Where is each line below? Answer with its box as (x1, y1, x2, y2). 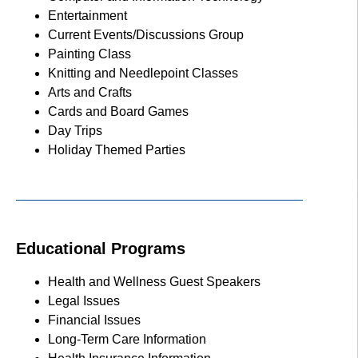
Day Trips (48, 123, 102, 137)
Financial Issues (48, 312, 141, 327)
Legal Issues (48, 293, 120, 308)
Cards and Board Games (48, 104, 189, 118)
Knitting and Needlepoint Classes (48, 66, 238, 80)
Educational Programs (16, 239, 185, 257)
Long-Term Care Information (48, 332, 206, 346)
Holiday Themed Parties (48, 142, 185, 157)
